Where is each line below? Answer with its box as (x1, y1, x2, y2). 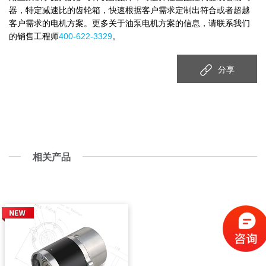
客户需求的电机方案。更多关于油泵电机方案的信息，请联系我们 (9, 18, 250, 28)
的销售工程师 (9, 31, 59, 41)
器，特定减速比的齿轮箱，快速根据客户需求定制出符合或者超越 (9, 5, 250, 15)
